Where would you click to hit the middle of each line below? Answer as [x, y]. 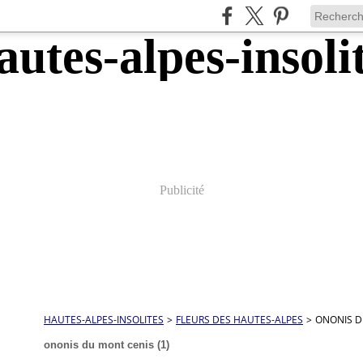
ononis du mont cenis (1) [107, 345]
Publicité [181, 190]
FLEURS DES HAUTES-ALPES [239, 320]
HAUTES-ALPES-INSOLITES [104, 320]
